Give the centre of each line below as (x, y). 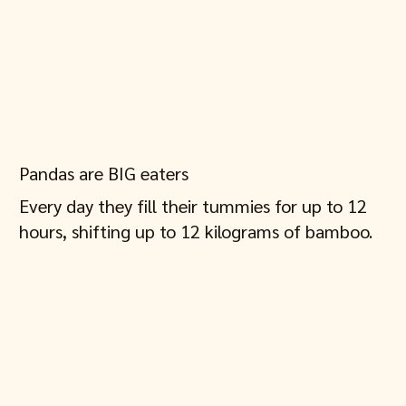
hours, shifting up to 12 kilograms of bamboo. (196, 232)
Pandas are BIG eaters (104, 174)
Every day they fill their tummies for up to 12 (193, 206)
